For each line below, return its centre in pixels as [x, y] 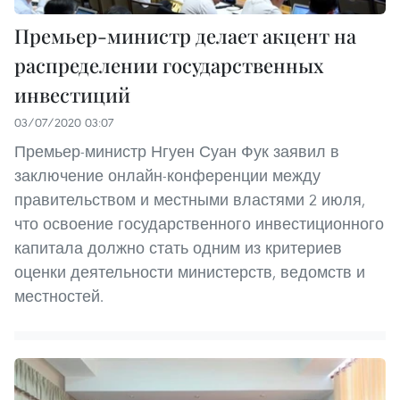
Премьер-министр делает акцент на [185, 36]
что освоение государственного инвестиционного [199, 224]
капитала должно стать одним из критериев [178, 248]
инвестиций [72, 95]
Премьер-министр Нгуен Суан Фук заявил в [177, 152]
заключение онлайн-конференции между [167, 176]
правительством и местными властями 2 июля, [190, 200]
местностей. [59, 296]
